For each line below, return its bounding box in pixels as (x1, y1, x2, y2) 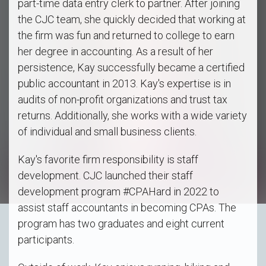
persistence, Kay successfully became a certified (18, 61, 245, 74)
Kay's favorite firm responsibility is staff (18, 153, 198, 166)
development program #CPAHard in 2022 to (18, 185, 219, 198)
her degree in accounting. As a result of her (18, 45, 213, 58)
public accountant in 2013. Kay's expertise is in (18, 77, 231, 90)
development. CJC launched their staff (18, 169, 193, 182)
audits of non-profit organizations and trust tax (18, 93, 227, 106)
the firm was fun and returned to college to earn (18, 28, 235, 42)
